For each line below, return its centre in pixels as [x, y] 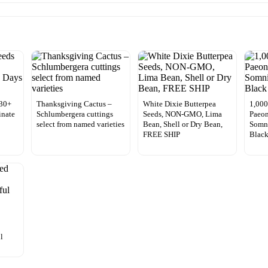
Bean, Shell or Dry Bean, [182, 124]
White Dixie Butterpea [179, 103]
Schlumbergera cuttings [74, 114]
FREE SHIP [161, 134]
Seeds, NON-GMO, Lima [182, 114]
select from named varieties [80, 124]
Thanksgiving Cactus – [74, 103]
